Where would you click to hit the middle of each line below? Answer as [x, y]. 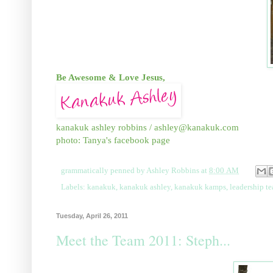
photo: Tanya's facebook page [113, 140]
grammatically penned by [104, 171]
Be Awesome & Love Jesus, [112, 77]
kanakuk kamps [200, 187]
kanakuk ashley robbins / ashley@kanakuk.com [147, 127]
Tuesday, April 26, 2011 [92, 216]
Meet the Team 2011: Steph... [143, 240]
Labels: [74, 187]
